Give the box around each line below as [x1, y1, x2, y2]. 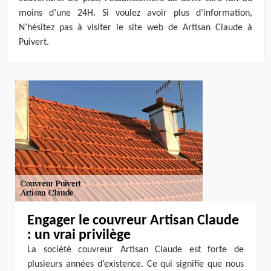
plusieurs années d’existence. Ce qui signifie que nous [27, 260, 244, 269]
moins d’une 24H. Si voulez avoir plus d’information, [19, 8, 252, 18]
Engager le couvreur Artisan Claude [27, 214, 239, 228]
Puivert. [19, 38, 49, 47]
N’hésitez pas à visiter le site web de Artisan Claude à [19, 23, 252, 33]
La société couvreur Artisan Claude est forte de [27, 245, 244, 255]
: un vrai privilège [27, 228, 131, 243]
